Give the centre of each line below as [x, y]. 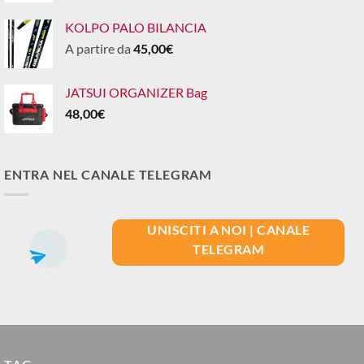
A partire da [99, 49]
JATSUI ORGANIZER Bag [136, 93]
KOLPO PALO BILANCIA [136, 28]
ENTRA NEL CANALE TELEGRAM [108, 175]
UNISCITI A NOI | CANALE [229, 230]
